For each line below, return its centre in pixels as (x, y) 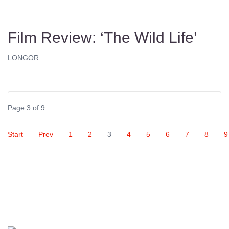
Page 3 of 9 (26, 108)
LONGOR (23, 58)
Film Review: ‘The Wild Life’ (102, 38)
